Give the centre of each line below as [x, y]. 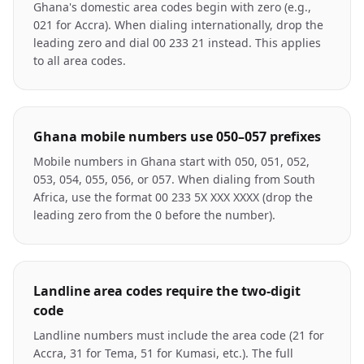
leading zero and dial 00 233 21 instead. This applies [177, 43]
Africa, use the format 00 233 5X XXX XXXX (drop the [173, 197]
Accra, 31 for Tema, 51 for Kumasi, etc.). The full [163, 353]
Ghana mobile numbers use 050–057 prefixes [177, 136]
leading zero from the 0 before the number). [154, 215]
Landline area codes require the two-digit [167, 291]
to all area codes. [80, 61]
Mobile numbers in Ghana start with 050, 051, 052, [171, 161]
